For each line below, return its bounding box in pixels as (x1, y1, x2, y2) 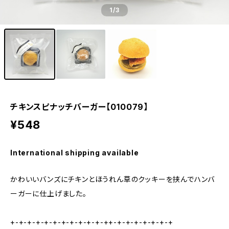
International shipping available (10, 148, 139, 157)
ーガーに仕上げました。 (10, 189, 87, 198)
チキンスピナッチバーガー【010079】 (10, 102, 148, 112)
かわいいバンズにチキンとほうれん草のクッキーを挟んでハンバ (10, 175, 215, 184)
